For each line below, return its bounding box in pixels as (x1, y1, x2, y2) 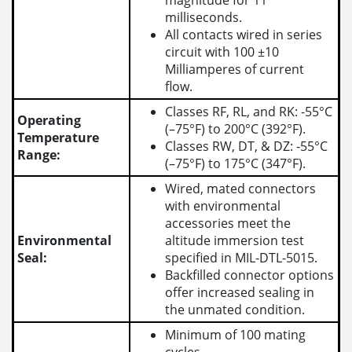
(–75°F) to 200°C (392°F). (165, 120, 306, 138)
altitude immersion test (165, 232, 305, 250)
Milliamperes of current (165, 60, 305, 79)
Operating (17, 112, 82, 130)
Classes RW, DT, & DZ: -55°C (165, 137, 328, 156)
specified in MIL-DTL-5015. (165, 249, 318, 267)
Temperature (17, 129, 100, 147)
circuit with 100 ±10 (165, 43, 280, 61)
